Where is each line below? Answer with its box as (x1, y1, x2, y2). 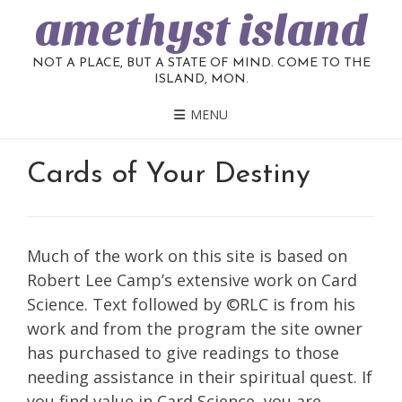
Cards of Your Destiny (27, 160, 310, 189)
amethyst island (34, 5, 368, 56)
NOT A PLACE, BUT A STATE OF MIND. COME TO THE (31, 57, 371, 70)
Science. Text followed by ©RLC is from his (27, 293, 355, 316)
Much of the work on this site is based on (27, 245, 347, 267)
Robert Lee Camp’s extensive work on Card (27, 269, 357, 292)
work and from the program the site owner (27, 318, 363, 340)
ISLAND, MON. (153, 73, 249, 86)
